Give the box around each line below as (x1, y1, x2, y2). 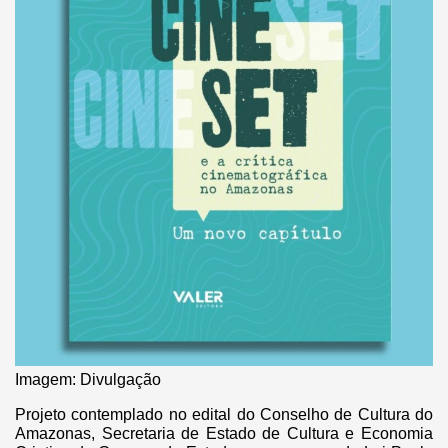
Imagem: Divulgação (15, 371, 161, 389)
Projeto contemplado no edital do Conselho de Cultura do (15, 406, 433, 424)
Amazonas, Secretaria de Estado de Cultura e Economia (15, 425, 433, 443)
